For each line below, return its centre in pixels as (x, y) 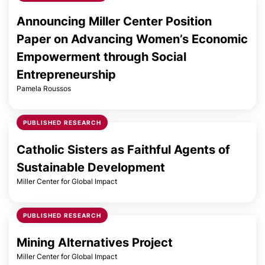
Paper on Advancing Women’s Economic (132, 39)
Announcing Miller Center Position (114, 21)
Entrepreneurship (66, 75)
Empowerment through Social (101, 57)
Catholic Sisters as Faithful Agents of (123, 150)
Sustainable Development (91, 167)
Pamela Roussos (44, 88)
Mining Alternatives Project (95, 243)
